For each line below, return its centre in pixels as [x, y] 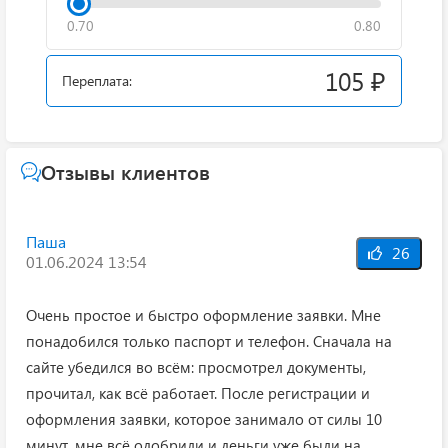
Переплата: [97, 81]
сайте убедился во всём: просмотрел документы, [196, 367]
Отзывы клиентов [125, 172]
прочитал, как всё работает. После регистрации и [198, 393]
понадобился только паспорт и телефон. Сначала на [209, 341]
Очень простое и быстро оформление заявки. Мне [203, 315]
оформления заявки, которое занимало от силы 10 [204, 419]
